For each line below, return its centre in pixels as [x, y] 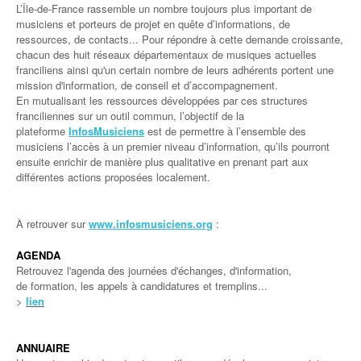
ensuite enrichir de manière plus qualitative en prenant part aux [162, 162]
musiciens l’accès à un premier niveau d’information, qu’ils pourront [173, 146]
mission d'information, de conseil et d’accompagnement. [147, 85]
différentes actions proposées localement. [113, 177]
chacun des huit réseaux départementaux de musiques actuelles [166, 54]
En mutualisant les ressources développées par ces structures [162, 100]
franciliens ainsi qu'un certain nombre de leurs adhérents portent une [175, 70]
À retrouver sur [52, 224]
